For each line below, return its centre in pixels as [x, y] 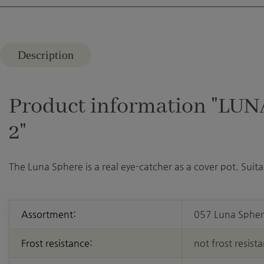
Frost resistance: [57, 243]
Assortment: [49, 214]
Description [46, 55]
